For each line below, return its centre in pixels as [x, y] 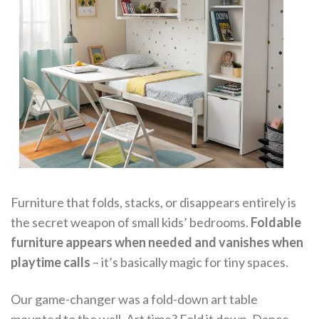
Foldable [276, 223]
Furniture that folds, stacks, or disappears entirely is [153, 203]
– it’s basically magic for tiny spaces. [189, 262]
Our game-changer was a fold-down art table [134, 299]
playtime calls [51, 262]
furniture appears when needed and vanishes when [157, 242]
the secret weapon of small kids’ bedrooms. [131, 223]
